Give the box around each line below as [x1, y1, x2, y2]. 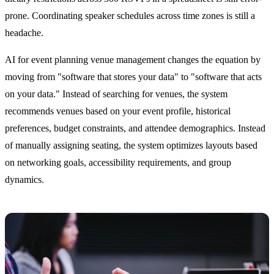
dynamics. [5, 174, 44, 185]
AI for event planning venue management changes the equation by [5, 54, 261, 65]
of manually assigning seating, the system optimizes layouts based [5, 139, 257, 150]
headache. [5, 27, 43, 38]
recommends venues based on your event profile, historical [5, 105, 231, 116]
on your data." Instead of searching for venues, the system [5, 88, 228, 99]
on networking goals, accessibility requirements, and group [5, 157, 231, 168]
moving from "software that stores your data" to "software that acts [5, 71, 262, 82]
